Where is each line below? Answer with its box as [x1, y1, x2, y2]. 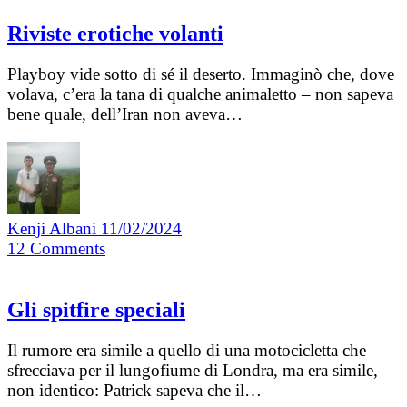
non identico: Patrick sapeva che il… [7, 380, 262, 400]
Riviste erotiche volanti [7, 21, 223, 45]
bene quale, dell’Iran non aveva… [7, 104, 243, 124]
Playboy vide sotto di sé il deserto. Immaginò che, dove [7, 64, 394, 84]
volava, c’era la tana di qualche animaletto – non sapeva [7, 84, 393, 104]
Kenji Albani [7, 218, 101, 238]
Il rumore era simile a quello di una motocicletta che [7, 340, 366, 360]
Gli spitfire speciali [7, 297, 185, 322]
